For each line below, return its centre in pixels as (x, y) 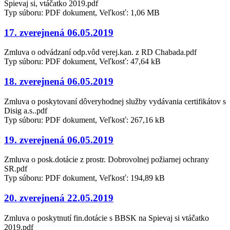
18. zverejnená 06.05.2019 (59, 82)
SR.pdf (16, 169)
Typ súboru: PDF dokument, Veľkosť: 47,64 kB (82, 62)
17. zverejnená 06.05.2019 (59, 32)
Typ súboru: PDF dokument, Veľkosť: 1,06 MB (82, 12)
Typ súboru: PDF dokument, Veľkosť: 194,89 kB (84, 178)
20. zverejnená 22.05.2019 (59, 198)
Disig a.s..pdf (26, 110)
